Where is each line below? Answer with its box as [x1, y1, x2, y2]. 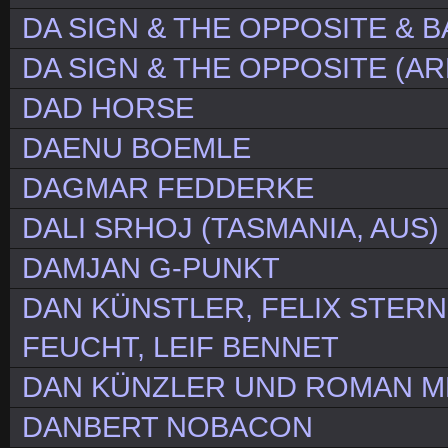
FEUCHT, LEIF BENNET [22, 331, 339, 364]
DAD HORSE [22, 92, 194, 125]
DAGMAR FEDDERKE [22, 172, 314, 205]
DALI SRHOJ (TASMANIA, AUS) [22, 212, 439, 245]
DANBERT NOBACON [22, 411, 313, 444]
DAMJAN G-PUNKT [22, 252, 280, 285]
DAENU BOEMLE [22, 132, 251, 165]
